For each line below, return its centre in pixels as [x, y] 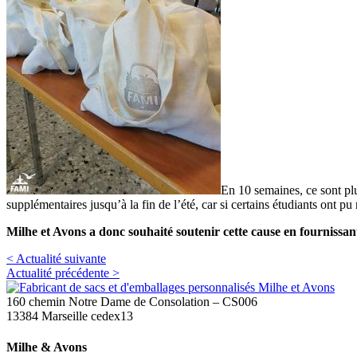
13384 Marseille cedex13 [70, 316]
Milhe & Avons [47, 347]
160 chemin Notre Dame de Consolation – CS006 [132, 301]
